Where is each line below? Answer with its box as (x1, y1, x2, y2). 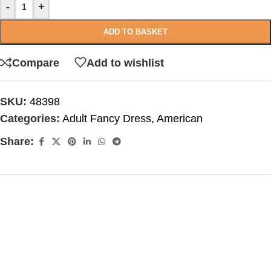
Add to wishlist (87, 56, 164, 69)
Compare (12, 56, 59, 69)
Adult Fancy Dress (62, 113, 151, 125)
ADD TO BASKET (103, 27, 168, 36)
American (157, 113, 203, 125)
